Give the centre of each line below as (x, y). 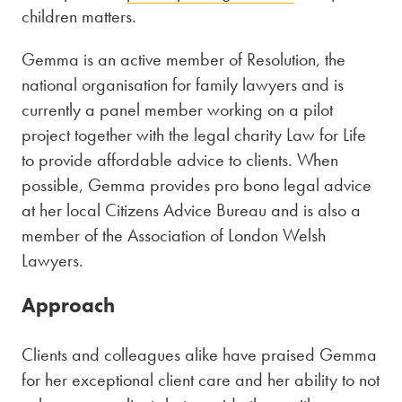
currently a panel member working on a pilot (177, 109)
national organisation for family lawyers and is (183, 84)
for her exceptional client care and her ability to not (201, 379)
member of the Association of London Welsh (174, 235)
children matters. (79, 16)
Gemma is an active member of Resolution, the (184, 59)
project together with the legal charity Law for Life (194, 134)
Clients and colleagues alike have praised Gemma (199, 354)
